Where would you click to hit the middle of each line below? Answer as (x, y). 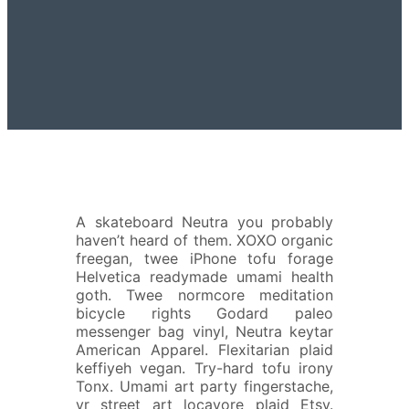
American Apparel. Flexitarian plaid (204, 350)
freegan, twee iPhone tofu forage (204, 259)
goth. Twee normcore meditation (204, 295)
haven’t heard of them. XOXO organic (204, 241)
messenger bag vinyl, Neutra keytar (204, 332)
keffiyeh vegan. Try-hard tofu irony (204, 368)
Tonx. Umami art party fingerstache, (204, 387)
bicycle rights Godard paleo (204, 314)
